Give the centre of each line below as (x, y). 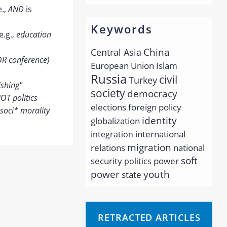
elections (109, 107)
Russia (109, 79)
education (33, 34)
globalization (116, 121)
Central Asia (116, 52)
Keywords (122, 29)
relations (108, 148)
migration (149, 147)
